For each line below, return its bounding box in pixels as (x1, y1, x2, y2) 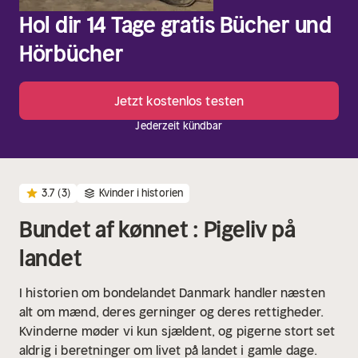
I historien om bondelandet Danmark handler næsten (19, 284, 325, 300)
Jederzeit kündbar (135, 119, 223, 133)
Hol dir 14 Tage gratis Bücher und (19, 11, 332, 39)
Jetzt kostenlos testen (113, 93, 245, 109)
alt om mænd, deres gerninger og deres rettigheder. (19, 304, 324, 320)
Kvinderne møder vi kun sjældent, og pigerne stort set (19, 323, 336, 339)
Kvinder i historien (98, 186, 184, 200)
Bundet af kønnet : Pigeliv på (19, 216, 296, 244)
